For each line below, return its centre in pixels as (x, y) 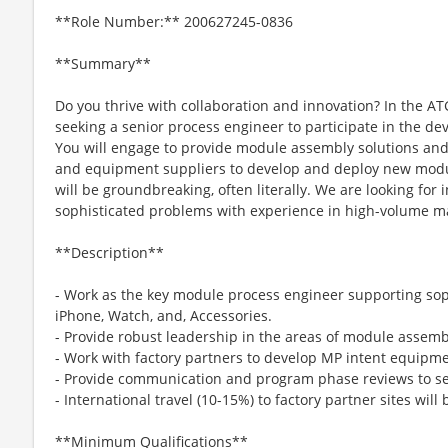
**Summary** (103, 63)
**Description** (109, 252)
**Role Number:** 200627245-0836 (174, 21)
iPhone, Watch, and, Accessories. (163, 315)
